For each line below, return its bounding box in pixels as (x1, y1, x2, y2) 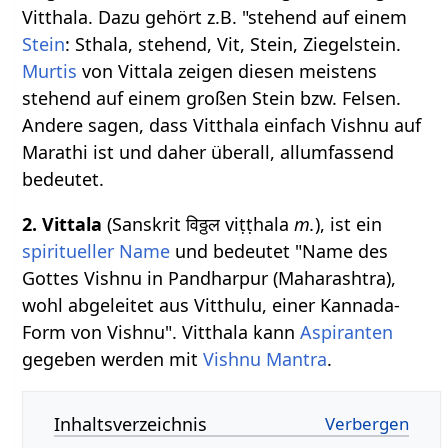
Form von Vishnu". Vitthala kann (22, 319, 301, 344)
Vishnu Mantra (203, 346, 328, 371)
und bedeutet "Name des (170, 238, 389, 263)
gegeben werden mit (22, 346, 204, 371)
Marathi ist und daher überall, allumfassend (22, 139, 395, 164)
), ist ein (315, 211, 383, 236)
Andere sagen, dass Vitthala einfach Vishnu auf (22, 112, 422, 137)
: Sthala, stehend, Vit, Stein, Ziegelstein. (65, 31, 402, 56)
